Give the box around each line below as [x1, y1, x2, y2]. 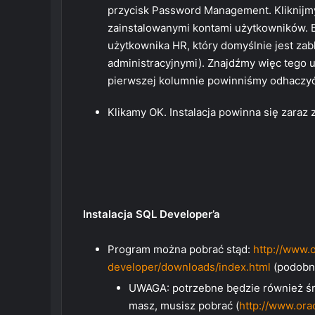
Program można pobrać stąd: [108, 243, 250, 256]
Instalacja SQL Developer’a [83, 207, 220, 221]
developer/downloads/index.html [108, 260, 271, 274]
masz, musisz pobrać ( [129, 299, 239, 312]
